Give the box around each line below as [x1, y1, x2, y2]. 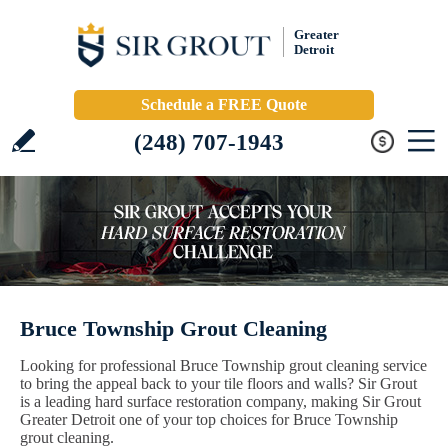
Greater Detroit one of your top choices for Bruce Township [20, 411, 398, 428]
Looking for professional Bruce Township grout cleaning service [20, 357, 427, 374]
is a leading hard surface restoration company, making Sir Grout [20, 393, 421, 410]
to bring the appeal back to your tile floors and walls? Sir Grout [20, 375, 417, 392]
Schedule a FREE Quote [141, 96, 307, 113]
